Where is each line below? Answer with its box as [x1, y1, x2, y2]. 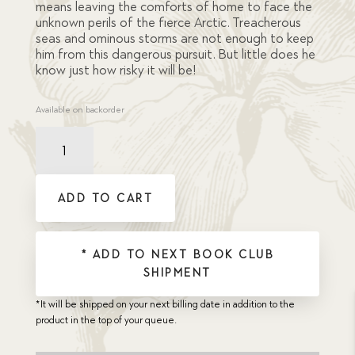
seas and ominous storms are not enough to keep [35, 31, 314, 47]
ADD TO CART [57, 191, 154, 205]
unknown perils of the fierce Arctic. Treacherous [35, 15, 301, 31]
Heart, [34, 144, 61, 156]
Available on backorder [35, 105, 124, 116]
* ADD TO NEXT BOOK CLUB [80, 247, 275, 261]
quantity [34, 176, 70, 188]
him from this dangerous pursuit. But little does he [35, 47, 315, 63]
